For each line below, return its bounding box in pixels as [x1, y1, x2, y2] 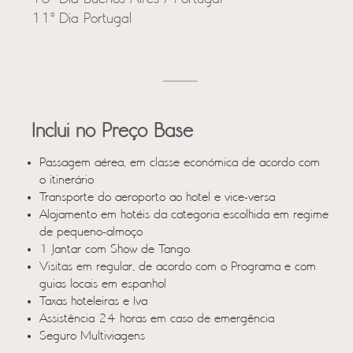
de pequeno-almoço [39, 225, 143, 240]
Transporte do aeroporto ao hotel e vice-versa [39, 191, 275, 205]
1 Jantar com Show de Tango [39, 243, 190, 257]
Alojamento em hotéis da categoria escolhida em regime [39, 208, 329, 222]
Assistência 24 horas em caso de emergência [39, 312, 274, 326]
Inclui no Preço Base [32, 121, 193, 143]
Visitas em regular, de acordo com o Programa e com [39, 260, 316, 274]
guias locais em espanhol [39, 277, 166, 292]
